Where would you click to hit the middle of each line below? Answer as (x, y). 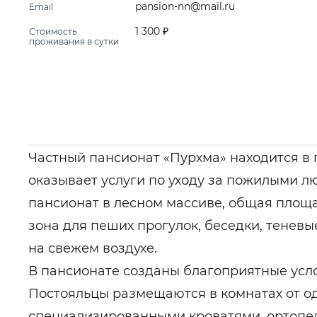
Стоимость (53, 31)
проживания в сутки (74, 41)
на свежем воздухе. (93, 248)
